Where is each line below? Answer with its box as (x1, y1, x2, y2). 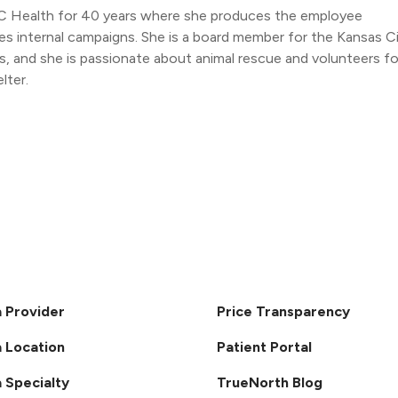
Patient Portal (217, 338, 312, 356)
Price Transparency (217, 303, 350, 321)
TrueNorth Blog (217, 374, 322, 392)
